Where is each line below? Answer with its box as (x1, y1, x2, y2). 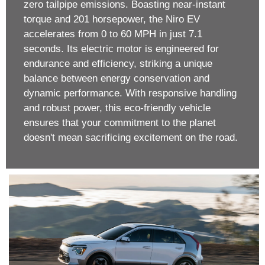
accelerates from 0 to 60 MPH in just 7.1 (24, 28, 202, 40)
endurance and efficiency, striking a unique (24, 57, 212, 69)
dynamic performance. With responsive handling (24, 87, 237, 99)
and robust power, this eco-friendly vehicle (24, 102, 211, 114)
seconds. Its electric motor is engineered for (24, 43, 219, 54)
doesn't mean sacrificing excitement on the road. (24, 131, 238, 143)
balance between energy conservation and (24, 72, 209, 84)
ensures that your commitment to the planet (24, 117, 216, 128)
